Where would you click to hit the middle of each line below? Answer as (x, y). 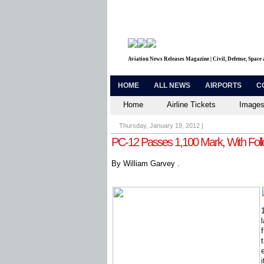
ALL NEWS (172, 85)
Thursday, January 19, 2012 (159, 126)
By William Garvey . (146, 164)
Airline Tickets (191, 105)
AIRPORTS (223, 85)
